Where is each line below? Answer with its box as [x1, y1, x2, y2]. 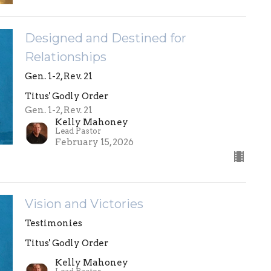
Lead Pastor [54, 126, 101, 135]
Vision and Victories [24, 196, 143, 211]
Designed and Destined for [24, 30, 186, 45]
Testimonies [24, 217, 82, 229]
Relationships [24, 49, 106, 64]
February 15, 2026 [54, 136, 134, 148]
